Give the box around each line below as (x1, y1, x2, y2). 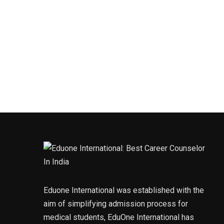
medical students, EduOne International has (43, 212, 194, 222)
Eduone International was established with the (43, 185, 204, 195)
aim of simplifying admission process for (43, 199, 188, 209)
